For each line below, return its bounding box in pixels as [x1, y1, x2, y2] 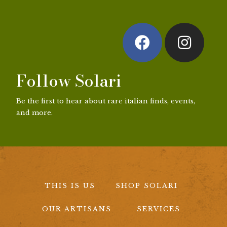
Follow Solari [16, 68, 122, 94]
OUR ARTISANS [42, 204, 111, 213]
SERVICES [136, 204, 180, 213]
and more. [16, 108, 53, 118]
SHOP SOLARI [115, 181, 178, 190]
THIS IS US [44, 181, 95, 190]
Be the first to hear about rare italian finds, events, [16, 97, 196, 106]
